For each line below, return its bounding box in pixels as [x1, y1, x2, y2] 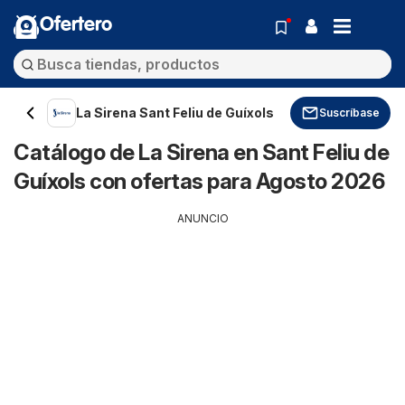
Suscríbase [319, 106, 380, 119]
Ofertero [40, 15, 112, 35]
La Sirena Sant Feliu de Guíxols [76, 105, 274, 120]
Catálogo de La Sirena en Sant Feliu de [14, 139, 389, 165]
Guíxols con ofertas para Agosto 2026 [14, 168, 384, 194]
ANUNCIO [176, 212, 229, 225]
